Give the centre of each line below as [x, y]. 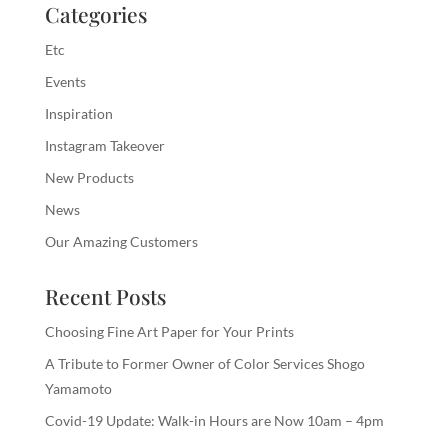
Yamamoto [78, 389]
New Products [89, 178]
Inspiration [78, 114]
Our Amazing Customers [121, 242]
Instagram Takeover [104, 146]
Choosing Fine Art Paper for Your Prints [169, 332]
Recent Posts [105, 296]
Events [65, 82]
